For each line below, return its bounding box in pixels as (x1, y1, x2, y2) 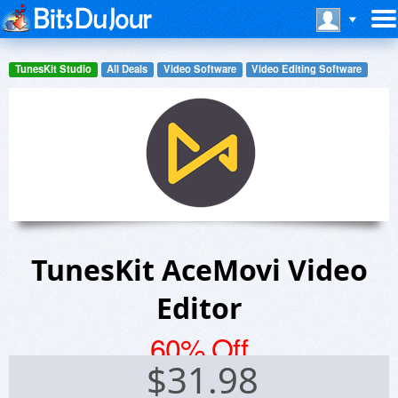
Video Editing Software (251, 61, 362, 76)
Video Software (163, 61, 236, 76)
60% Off (150, 326, 248, 368)
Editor (155, 288, 243, 327)
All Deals (107, 61, 148, 76)
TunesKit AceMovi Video (30, 250, 368, 289)
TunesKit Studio (14, 61, 92, 76)
